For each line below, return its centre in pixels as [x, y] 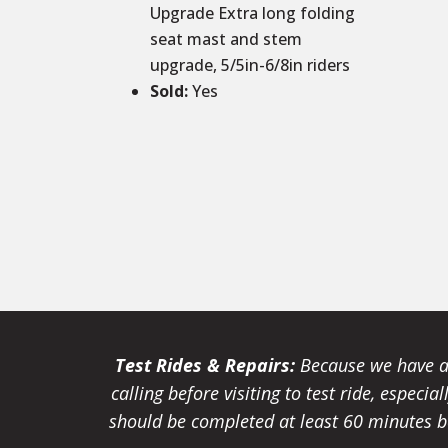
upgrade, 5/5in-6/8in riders [250, 65]
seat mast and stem [226, 39]
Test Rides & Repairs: [205, 364]
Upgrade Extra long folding [253, 13]
